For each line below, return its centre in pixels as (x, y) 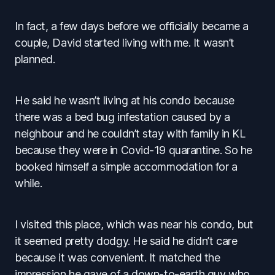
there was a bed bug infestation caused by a (122, 117)
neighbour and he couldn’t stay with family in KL (130, 133)
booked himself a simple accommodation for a (126, 166)
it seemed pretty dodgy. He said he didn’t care (126, 241)
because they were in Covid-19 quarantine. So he (134, 150)
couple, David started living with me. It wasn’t (125, 42)
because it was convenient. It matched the (118, 257)
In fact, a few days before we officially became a (132, 26)
